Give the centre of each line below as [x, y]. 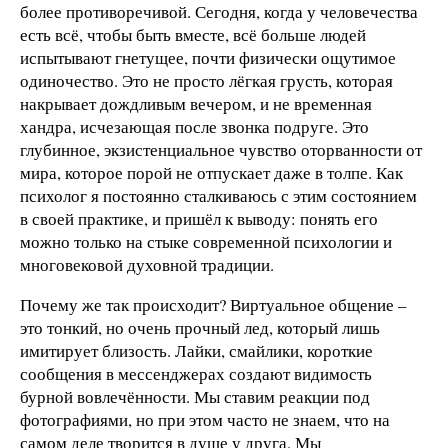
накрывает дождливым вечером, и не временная [196, 104]
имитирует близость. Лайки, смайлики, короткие [196, 350]
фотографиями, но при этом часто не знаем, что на [205, 419]
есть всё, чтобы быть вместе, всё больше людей [193, 35]
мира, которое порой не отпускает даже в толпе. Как [211, 173]
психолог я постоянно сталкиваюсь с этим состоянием [218, 196]
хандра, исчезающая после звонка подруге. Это [194, 127]
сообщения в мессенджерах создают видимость [196, 373]
